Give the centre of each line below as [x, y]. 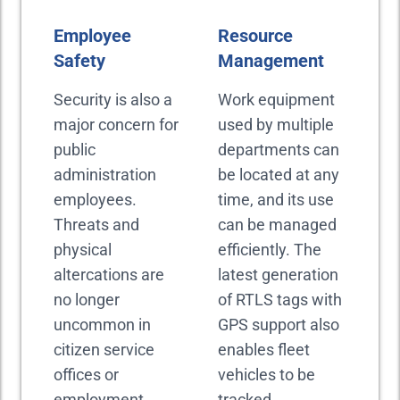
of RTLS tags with [280, 300]
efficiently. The [270, 250]
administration [105, 175]
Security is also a [113, 100]
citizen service [104, 350]
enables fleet [264, 350]
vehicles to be [267, 375]
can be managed [277, 225]
